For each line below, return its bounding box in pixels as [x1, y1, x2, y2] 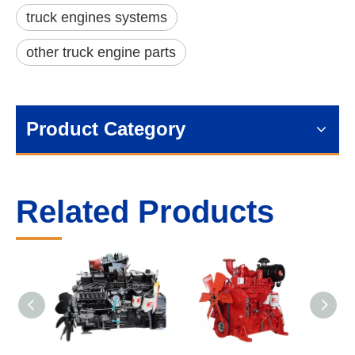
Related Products [16, 194, 274, 229]
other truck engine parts [26, 44, 176, 60]
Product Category [26, 118, 185, 139]
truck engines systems [26, 10, 167, 25]
